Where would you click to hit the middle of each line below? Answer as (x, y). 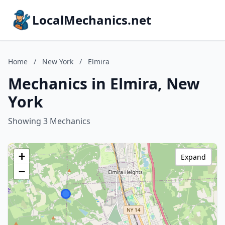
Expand (193, 157)
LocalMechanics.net (92, 20)
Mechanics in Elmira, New (104, 84)
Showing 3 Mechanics (49, 121)
